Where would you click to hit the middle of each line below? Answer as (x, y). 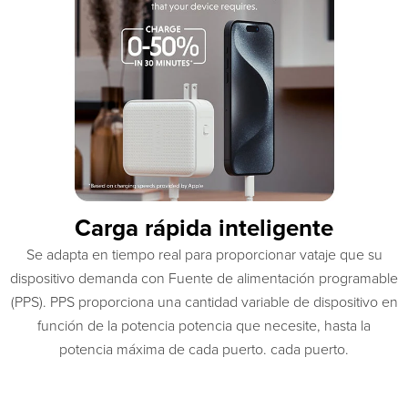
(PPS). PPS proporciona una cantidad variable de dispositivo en (204, 303)
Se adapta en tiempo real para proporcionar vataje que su (204, 255)
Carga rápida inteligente (204, 229)
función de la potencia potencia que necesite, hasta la (204, 326)
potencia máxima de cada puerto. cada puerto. (204, 350)
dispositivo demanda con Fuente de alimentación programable (204, 279)
